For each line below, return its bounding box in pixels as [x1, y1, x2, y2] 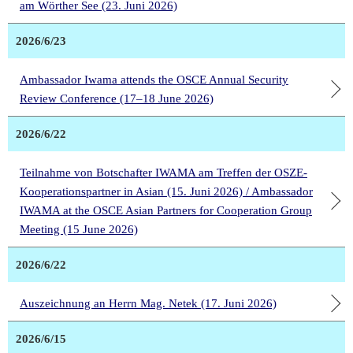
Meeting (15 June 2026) [20, 223, 138, 236]
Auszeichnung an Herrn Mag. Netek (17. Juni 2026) [20, 297, 277, 310]
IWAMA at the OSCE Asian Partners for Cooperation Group [20, 204, 312, 217]
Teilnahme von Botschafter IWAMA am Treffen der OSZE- [20, 166, 307, 180]
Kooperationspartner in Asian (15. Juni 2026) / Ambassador [20, 185, 313, 199]
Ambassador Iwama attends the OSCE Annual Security [20, 73, 288, 87]
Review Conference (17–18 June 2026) [20, 92, 214, 106]
